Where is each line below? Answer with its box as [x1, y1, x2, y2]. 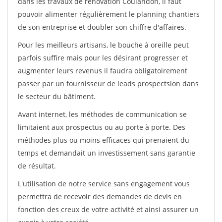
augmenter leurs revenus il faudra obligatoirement [18, 66, 187, 75]
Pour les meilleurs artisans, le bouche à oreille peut [18, 40, 189, 50]
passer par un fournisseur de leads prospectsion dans [18, 79, 199, 88]
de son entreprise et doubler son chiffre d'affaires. [18, 22, 186, 32]
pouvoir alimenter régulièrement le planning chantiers [18, 9, 200, 19]
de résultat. [18, 161, 56, 170]
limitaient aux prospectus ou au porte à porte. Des [18, 122, 185, 132]
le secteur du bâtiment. [18, 92, 96, 101]
